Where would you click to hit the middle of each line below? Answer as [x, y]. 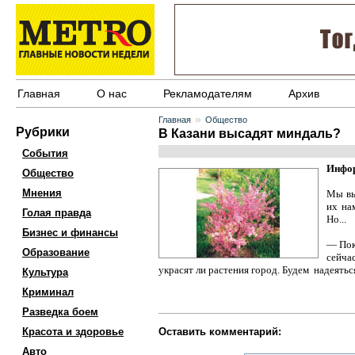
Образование [56, 252]
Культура [45, 272]
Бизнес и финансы [70, 233]
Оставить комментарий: [220, 332]
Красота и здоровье [73, 332]
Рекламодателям [208, 94]
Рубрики [43, 132]
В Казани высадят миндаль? [250, 134]
